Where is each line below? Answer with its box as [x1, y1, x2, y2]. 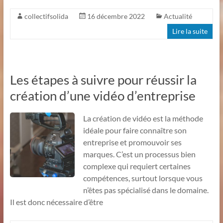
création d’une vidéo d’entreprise [9, 87, 196, 104]
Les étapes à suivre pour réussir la [9, 71, 197, 88]
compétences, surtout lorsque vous [83, 173, 203, 183]
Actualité [163, 11, 192, 20]
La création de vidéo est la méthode [83, 113, 203, 123]
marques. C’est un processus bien [83, 149, 196, 159]
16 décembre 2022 [87, 11, 145, 20]
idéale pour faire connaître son [83, 125, 187, 135]
